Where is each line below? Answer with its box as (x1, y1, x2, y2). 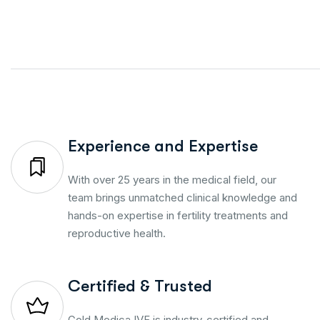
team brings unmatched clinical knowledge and (68, 190, 297, 204)
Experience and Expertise (68, 136, 258, 156)
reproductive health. (68, 226, 166, 240)
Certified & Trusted (68, 276, 212, 296)
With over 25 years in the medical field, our (68, 172, 276, 186)
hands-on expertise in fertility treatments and (68, 208, 288, 222)
